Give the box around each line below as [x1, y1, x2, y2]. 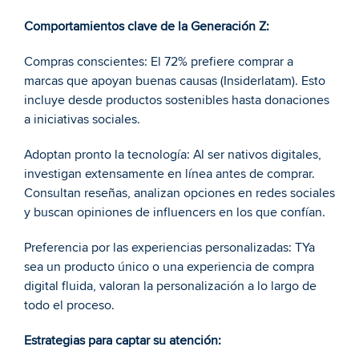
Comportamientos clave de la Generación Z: [24, 18, 269, 34]
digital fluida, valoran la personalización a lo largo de [24, 278, 317, 294]
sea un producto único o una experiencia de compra [24, 259, 314, 275]
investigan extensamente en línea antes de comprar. [24, 166, 315, 182]
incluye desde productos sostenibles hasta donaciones [24, 92, 329, 108]
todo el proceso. [24, 297, 115, 313]
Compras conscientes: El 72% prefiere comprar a [24, 54, 293, 70]
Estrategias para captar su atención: [24, 333, 221, 349]
